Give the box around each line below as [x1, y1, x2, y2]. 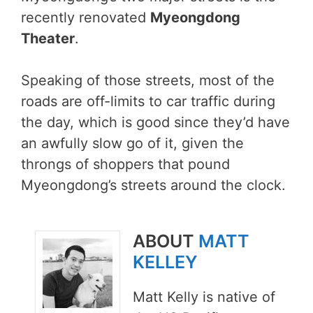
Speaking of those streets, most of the [21, 72, 275, 89]
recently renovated [21, 9, 150, 26]
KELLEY [133, 252, 198, 272]
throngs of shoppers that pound [21, 156, 230, 173]
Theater [21, 30, 75, 47]
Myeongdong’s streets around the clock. [21, 177, 286, 194]
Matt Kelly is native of [133, 289, 275, 305]
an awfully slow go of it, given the [21, 135, 244, 152]
